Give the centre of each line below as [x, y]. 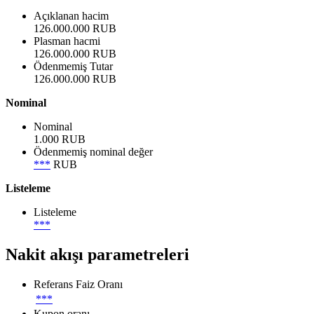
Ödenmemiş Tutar [73, 67]
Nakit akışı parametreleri [97, 254]
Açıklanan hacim [71, 16]
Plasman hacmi [67, 41]
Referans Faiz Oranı [78, 284]
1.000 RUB [60, 139]
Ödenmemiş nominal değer [93, 152]
